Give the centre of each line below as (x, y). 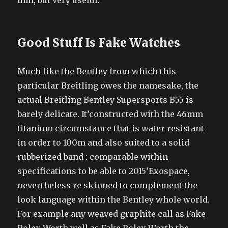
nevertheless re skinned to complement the (108, 185)
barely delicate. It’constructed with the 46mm (110, 114)
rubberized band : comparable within (93, 157)
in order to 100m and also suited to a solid (104, 142)
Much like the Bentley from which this (97, 71)
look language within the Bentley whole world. (114, 199)
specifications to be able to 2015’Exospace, (104, 171)
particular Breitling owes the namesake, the (108, 85)
